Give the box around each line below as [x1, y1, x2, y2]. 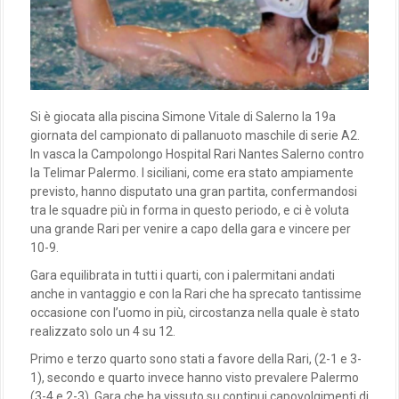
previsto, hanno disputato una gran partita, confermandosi [30, 184, 357, 199]
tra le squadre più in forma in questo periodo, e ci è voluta [30, 203, 349, 218]
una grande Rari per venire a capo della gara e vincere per [30, 222, 351, 237]
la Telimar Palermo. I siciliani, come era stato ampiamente [30, 166, 354, 181]
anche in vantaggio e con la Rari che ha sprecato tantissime [30, 287, 362, 302]
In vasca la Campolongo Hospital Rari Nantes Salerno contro [30, 147, 364, 162]
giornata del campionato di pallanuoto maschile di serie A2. [30, 128, 360, 143]
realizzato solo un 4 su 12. [30, 324, 175, 339]
